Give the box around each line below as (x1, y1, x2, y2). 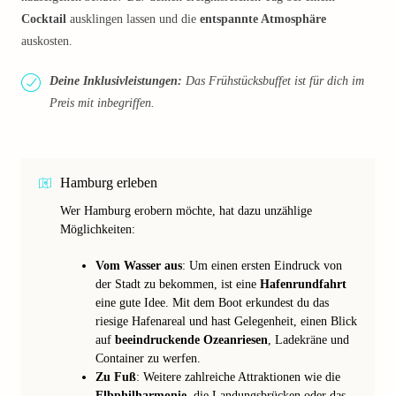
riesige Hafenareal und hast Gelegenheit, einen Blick (95, 315, 357, 328)
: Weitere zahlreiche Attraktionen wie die (136, 370, 340, 384)
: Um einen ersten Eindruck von (182, 259, 342, 272)
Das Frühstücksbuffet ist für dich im (182, 74, 364, 88)
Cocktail (21, 12, 66, 26)
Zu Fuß (95, 370, 136, 384)
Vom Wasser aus (95, 259, 182, 272)
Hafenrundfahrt (260, 278, 346, 291)
